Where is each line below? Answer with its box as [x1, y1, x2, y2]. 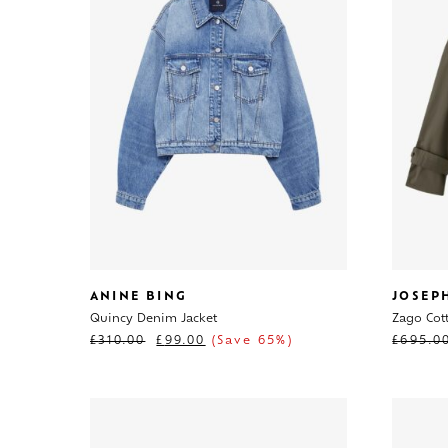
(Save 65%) [205, 335, 293, 347]
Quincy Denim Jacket [90, 313, 217, 325]
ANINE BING [90, 291, 187, 303]
